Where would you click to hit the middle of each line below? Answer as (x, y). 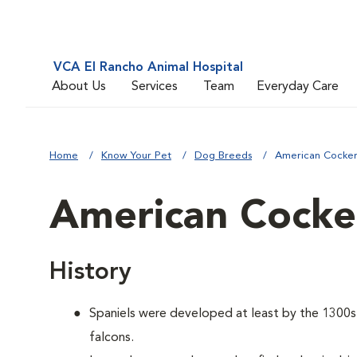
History (90, 273)
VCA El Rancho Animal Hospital (148, 68)
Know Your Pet (136, 156)
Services (155, 86)
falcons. (112, 338)
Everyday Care (298, 86)
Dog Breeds (223, 156)
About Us (79, 86)
